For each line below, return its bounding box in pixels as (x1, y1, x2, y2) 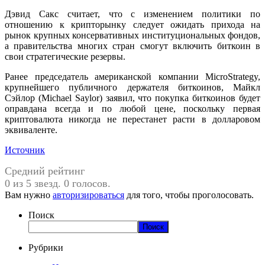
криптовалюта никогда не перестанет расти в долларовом (5, 114, 260, 124)
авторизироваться (53, 189, 124, 200)
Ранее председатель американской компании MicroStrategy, (5, 71, 260, 82)
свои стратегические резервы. (5, 51, 125, 62)
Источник (5, 144, 45, 155)
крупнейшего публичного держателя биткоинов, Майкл (5, 82, 260, 92)
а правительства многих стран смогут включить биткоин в (5, 40, 260, 51)
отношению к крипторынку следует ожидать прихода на (5, 19, 260, 30)
